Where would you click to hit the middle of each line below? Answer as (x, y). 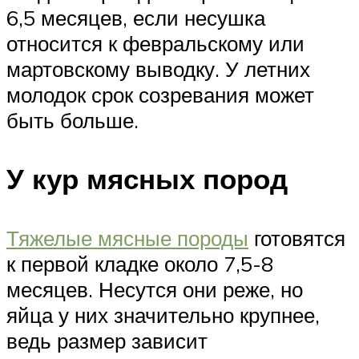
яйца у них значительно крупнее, (163, 315)
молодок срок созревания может (160, 95)
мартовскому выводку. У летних (158, 69)
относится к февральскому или (155, 44)
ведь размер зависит (107, 340)
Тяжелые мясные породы (127, 238)
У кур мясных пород (147, 179)
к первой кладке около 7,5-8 (140, 263)
